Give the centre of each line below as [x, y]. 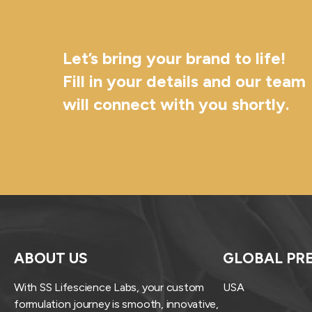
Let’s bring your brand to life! [174, 58]
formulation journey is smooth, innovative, [116, 304]
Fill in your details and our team [184, 81]
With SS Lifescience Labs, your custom [109, 287]
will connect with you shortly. [176, 104]
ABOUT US [51, 258]
